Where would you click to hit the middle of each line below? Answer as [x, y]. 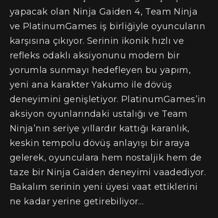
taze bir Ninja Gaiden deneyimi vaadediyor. [108, 172]
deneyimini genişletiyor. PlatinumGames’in [108, 99]
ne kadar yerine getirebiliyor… [77, 201]
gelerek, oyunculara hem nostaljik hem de [106, 158]
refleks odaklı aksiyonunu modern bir [95, 55]
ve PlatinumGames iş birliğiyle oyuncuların [108, 26]
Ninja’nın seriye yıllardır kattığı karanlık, [100, 128]
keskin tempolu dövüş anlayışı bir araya [100, 143]
